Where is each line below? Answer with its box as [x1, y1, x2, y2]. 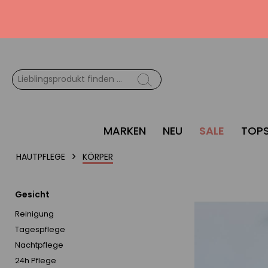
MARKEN [103, 123, 146, 139]
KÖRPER [83, 151, 113, 163]
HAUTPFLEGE [16, 151, 65, 163]
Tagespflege [15, 224, 65, 235]
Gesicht [15, 188, 50, 201]
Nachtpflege [15, 240, 63, 251]
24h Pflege [15, 255, 56, 266]
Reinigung [15, 209, 54, 220]
